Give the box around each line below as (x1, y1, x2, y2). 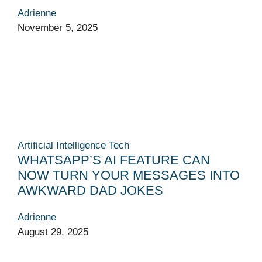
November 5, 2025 (18, 22, 98, 33)
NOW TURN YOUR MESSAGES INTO (18, 167, 240, 182)
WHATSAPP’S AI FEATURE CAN (18, 152, 210, 167)
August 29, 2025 (18, 226, 88, 237)
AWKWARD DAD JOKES (18, 182, 163, 198)
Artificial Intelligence (18, 139, 106, 151)
